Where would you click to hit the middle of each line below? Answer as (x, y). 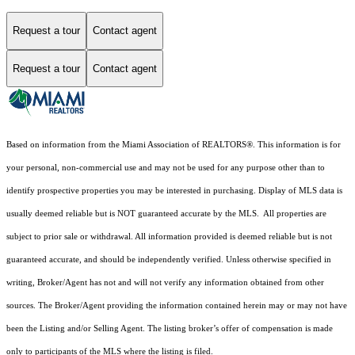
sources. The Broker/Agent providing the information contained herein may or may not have (177, 306)
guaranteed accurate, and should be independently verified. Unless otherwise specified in (169, 260)
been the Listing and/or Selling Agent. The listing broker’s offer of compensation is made (170, 329)
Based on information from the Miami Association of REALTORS (126, 145)
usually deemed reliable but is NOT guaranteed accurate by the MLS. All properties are (166, 214)
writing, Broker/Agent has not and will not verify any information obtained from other (165, 283)
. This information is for (297, 145)
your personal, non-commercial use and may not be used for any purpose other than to (166, 168)
